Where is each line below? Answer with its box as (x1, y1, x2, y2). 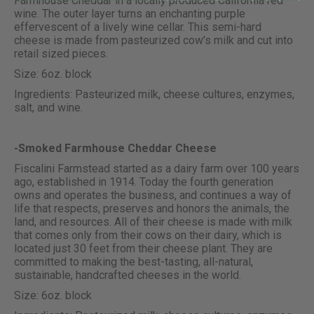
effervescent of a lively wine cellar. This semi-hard (14, 20, 261, 34)
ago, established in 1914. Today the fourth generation (14, 175, 273, 189)
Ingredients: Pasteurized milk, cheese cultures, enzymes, (14, 88, 294, 102)
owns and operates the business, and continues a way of (14, 189, 292, 203)
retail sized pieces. (14, 47, 108, 61)
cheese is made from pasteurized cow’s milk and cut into (14, 34, 293, 48)
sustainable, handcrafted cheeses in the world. (14, 268, 241, 282)
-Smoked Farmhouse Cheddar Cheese (14, 142, 217, 156)
